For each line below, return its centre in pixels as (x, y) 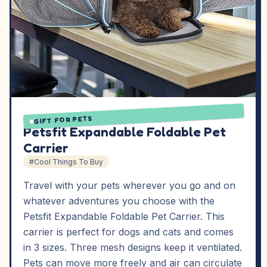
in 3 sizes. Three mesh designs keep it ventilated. (133, 247)
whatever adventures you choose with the (119, 201)
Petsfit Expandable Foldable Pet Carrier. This (124, 216)
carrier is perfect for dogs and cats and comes (128, 232)
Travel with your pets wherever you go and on (129, 185)
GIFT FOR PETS (63, 120)
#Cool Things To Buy (66, 162)
